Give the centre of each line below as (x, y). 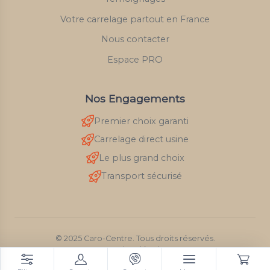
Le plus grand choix (141, 158)
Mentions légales (135, 250)
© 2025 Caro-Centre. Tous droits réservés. (135, 239)
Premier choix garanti (141, 121)
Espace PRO (135, 60)
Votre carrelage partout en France (135, 19)
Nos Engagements (135, 98)
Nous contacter (135, 39)
